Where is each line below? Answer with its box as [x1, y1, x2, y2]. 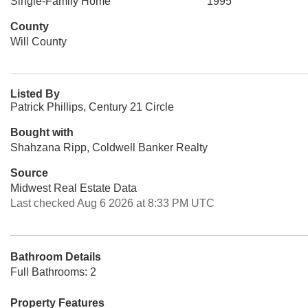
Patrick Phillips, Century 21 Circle [10, 101, 174, 113]
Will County [10, 36, 67, 47]
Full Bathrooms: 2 [10, 266, 96, 278]
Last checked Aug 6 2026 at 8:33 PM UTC [10, 197, 214, 209]
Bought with [10, 126, 74, 138]
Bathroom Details [10, 251, 101, 263]
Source [10, 167, 48, 179]
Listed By [10, 88, 60, 100]
